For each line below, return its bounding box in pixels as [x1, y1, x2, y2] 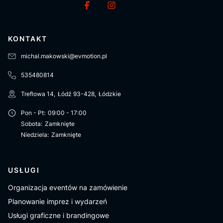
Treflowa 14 [21, 90, 54, 98]
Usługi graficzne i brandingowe [8, 211, 109, 220]
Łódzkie [99, 90, 121, 98]
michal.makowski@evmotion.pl [21, 52, 107, 60]
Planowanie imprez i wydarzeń [8, 197, 107, 206]
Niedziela [21, 130, 47, 138]
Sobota [21, 119, 41, 127]
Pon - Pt [21, 109, 44, 116]
